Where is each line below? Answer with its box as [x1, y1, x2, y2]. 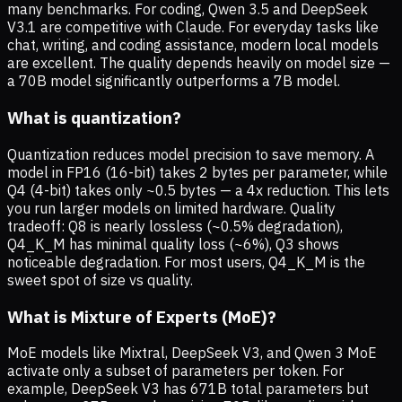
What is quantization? [7, 107, 181, 129]
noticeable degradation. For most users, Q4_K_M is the [7, 252, 365, 271]
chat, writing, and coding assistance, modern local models [7, 36, 379, 55]
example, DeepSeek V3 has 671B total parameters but [7, 380, 369, 398]
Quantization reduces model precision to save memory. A [7, 144, 374, 163]
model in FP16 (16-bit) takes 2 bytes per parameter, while [7, 162, 388, 181]
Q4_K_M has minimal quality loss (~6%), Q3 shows [7, 234, 339, 253]
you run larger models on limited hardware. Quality [7, 198, 336, 217]
